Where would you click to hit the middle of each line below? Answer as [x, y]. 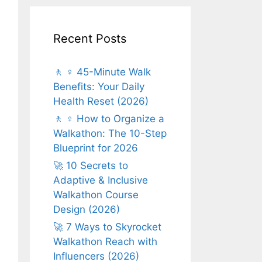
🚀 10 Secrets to [91, 165]
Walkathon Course [96, 194]
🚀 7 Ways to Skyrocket [107, 227]
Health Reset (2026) [101, 101]
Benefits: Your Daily [99, 86]
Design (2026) [87, 209]
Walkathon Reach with [105, 241]
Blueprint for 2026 [96, 148]
